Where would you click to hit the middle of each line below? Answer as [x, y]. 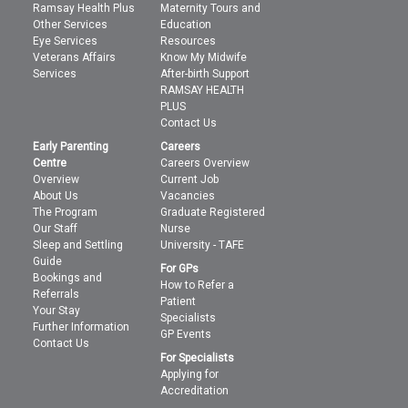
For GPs [180, 268]
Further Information [82, 326]
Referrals [56, 294]
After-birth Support [205, 73]
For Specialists [198, 357]
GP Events [186, 334]
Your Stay [57, 310]
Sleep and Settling [78, 245]
